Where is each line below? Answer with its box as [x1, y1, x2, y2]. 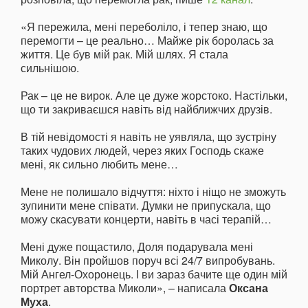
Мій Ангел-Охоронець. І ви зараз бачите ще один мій [21, 265, 287, 282]
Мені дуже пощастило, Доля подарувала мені [21, 238, 253, 254]
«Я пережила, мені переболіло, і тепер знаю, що [21, 18, 267, 34]
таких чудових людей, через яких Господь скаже [21, 142, 264, 158]
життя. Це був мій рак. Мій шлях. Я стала [21, 45, 228, 62]
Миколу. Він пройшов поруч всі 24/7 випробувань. [21, 252, 275, 268]
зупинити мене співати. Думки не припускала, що [21, 197, 271, 213]
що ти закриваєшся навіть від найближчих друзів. [21, 100, 272, 117]
